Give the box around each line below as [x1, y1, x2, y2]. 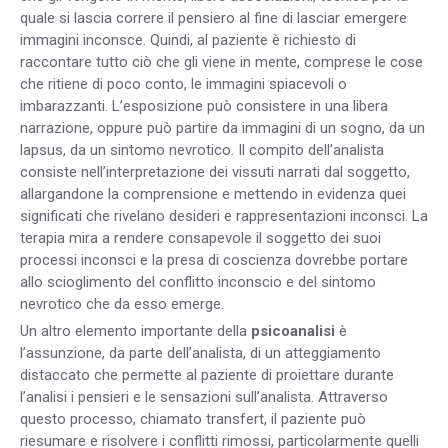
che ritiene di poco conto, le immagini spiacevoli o [20, 75, 347, 94]
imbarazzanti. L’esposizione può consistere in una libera [20, 97, 388, 116]
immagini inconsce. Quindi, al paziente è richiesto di [20, 31, 356, 50]
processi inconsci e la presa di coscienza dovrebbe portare [20, 251, 408, 270]
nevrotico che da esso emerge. [20, 295, 224, 314]
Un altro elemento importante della [20, 322, 251, 341]
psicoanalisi [251, 322, 335, 341]
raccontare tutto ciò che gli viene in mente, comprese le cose [20, 53, 423, 72]
